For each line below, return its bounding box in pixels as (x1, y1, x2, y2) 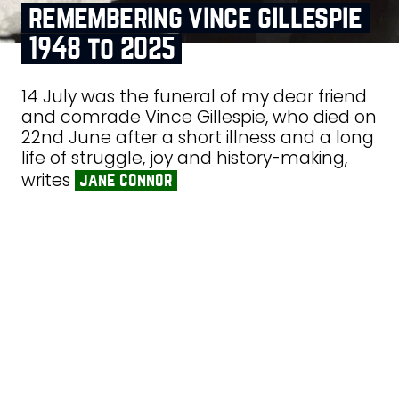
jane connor (78, 171, 173, 190)
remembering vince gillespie (28, 3, 362, 34)
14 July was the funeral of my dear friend (21, 85, 367, 110)
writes (21, 168, 75, 193)
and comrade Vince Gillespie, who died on (21, 105, 377, 130)
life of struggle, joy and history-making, (21, 146, 347, 171)
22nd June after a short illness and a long (21, 126, 374, 151)
